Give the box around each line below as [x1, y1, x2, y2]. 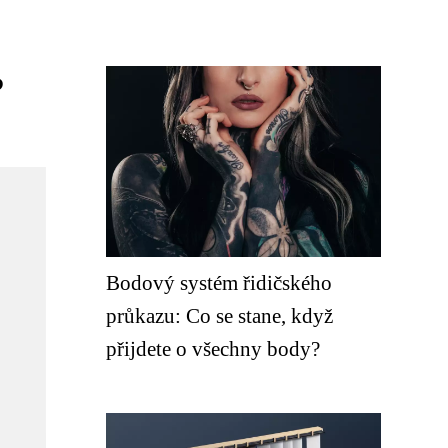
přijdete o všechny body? [106, 337, 320, 360]
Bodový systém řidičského [106, 271, 332, 294]
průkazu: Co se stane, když [106, 304, 333, 327]
